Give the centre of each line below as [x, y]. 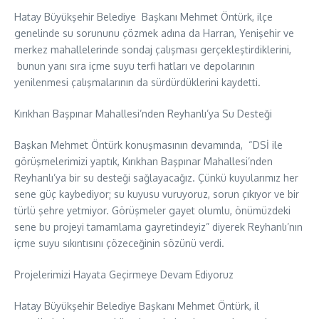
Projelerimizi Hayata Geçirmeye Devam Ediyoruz [124, 274]
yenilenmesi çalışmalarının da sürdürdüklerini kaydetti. [137, 82]
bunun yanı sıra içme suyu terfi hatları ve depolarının [135, 66]
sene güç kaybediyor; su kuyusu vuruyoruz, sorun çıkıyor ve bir [157, 194]
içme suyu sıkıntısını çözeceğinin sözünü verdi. [119, 243]
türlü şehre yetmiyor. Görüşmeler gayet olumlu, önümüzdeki [152, 210]
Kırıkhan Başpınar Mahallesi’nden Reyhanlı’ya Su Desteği [143, 113]
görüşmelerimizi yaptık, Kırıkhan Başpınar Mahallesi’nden [143, 161]
